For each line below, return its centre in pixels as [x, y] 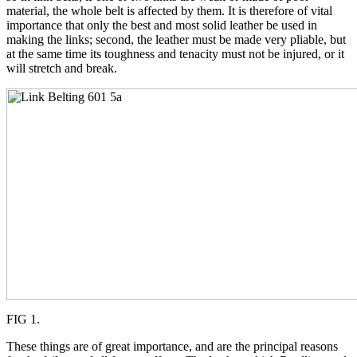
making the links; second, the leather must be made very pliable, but [176, 39]
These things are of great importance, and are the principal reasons [172, 346]
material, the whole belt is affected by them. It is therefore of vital [169, 10]
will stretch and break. [62, 68]
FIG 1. [23, 319]
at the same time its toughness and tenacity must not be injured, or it [175, 53]
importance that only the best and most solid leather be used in [162, 25]
